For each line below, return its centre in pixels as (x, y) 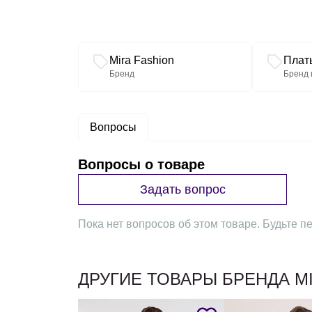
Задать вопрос (182, 189)
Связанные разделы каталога (154, 48)
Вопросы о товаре (141, 164)
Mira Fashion (142, 60)
